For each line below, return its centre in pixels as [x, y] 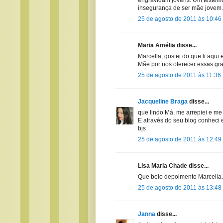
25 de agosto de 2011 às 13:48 [180, 187]
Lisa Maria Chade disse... [173, 166]
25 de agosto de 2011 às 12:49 [180, 139]
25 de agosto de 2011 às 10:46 [180, 19]
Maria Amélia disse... [167, 45]
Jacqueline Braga [163, 101]
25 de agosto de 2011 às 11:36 [179, 75]
